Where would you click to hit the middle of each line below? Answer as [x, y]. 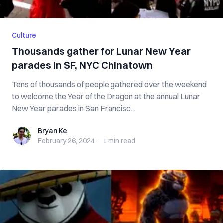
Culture [24, 35]
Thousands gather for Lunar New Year [101, 51]
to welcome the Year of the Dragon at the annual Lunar [106, 96]
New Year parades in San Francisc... [74, 108]
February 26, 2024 [66, 141]
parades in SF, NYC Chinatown [82, 65]
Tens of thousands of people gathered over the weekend [109, 84]
